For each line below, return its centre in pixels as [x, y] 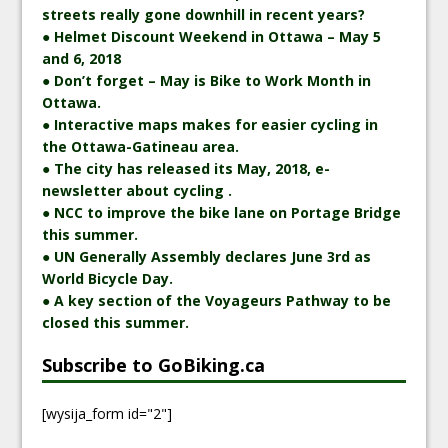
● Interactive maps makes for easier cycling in [210, 124]
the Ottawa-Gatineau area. [141, 146]
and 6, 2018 [82, 58]
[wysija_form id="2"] [107, 413]
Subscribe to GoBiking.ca [154, 364]
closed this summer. [116, 322]
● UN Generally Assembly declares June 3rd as [207, 256]
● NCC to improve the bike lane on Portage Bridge [222, 212]
